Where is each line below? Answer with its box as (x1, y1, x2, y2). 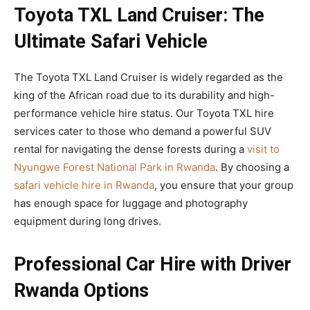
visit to (247, 143, 280, 156)
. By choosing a (215, 161, 289, 174)
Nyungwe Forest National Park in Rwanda (14, 161, 215, 174)
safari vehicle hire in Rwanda (14, 179, 154, 192)
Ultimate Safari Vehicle (14, 30, 208, 53)
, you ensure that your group (154, 179, 293, 192)
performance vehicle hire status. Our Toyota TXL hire (14, 107, 274, 120)
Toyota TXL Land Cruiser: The (14, 4, 264, 27)
